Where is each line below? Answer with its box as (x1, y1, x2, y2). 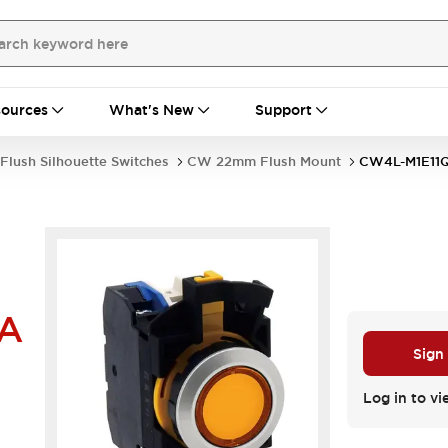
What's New (109, 101, 194, 119)
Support (255, 101, 312, 119)
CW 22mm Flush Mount (187, 153, 341, 170)
